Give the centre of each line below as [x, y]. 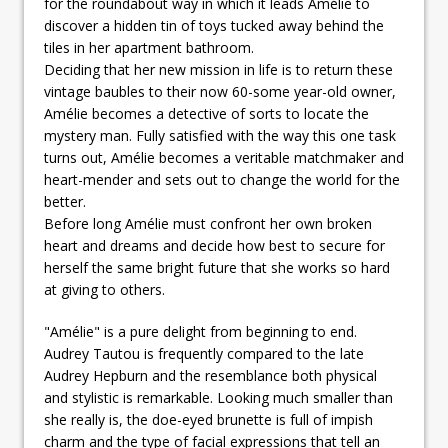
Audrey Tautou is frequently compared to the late [204, 353]
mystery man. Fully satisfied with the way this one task [220, 135]
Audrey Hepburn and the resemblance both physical [210, 375]
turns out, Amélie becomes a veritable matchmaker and [224, 157]
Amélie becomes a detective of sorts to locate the [206, 113]
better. [65, 201]
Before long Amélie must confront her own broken [208, 223]
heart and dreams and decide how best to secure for [214, 245]
